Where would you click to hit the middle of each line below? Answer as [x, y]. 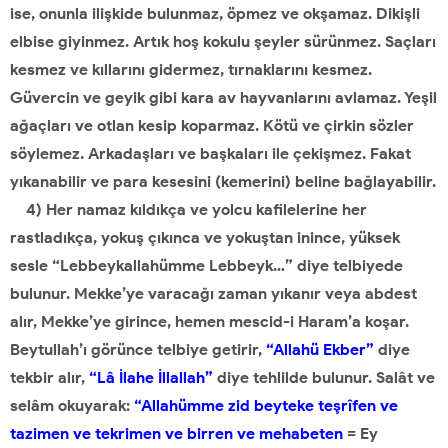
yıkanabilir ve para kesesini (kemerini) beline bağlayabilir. [223, 181]
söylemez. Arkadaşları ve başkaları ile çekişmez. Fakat [210, 153]
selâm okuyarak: [70, 405]
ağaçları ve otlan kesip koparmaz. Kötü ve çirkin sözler [212, 125]
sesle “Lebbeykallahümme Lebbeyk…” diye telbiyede [206, 265]
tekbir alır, [47, 377]
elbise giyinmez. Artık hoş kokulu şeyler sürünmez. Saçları [223, 41]
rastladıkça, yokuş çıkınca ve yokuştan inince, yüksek [205, 237]
